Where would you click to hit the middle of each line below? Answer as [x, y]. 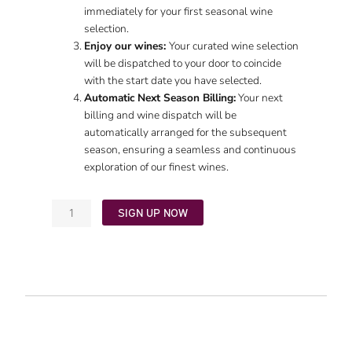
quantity [71, 250]
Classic [68, 215]
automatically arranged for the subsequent [186, 133]
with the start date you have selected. [173, 81]
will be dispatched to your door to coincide [183, 64]
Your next [260, 98]
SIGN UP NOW [152, 212]
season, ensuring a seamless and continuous [191, 150]
